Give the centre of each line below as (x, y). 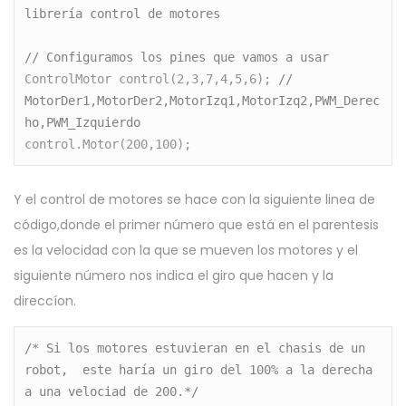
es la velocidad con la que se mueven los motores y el (186, 250)
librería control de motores (126, 14)
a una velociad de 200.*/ (112, 391)
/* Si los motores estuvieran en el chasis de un (195, 348)
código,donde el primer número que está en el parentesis (196, 224)
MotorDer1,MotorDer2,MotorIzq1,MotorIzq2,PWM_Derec (203, 101)
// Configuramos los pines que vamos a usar (177, 58)
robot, (50, 369)
